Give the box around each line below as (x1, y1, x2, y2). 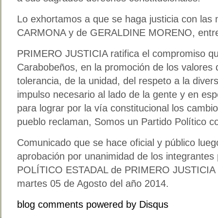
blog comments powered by (17, 199, 139, 210)
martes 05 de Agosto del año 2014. (17, 178, 169, 189)
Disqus (139, 199, 168, 210)
